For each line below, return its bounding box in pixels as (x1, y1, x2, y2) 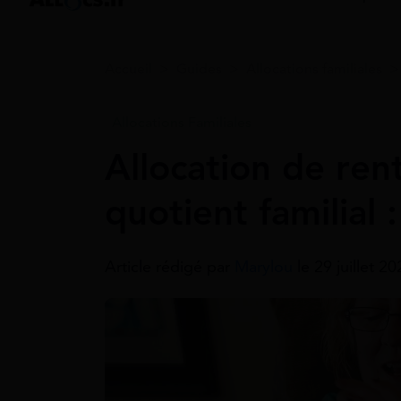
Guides (176, 60, 222, 78)
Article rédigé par (105, 257, 235, 277)
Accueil (105, 60, 152, 78)
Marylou (235, 257, 297, 277)
